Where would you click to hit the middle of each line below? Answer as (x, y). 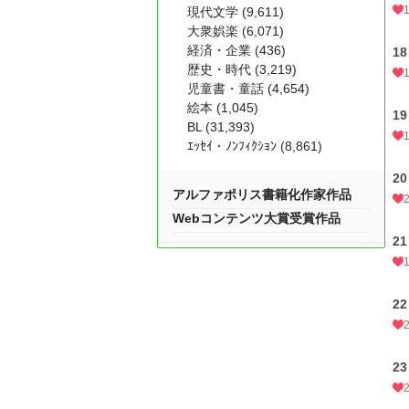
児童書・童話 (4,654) (248, 89)
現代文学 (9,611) (236, 12)
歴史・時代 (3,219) (242, 69)
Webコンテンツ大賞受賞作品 (257, 218)
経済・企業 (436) (236, 50)
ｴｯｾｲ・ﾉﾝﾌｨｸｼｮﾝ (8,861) (255, 146)
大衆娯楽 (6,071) (236, 31)
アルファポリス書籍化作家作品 (262, 194)
